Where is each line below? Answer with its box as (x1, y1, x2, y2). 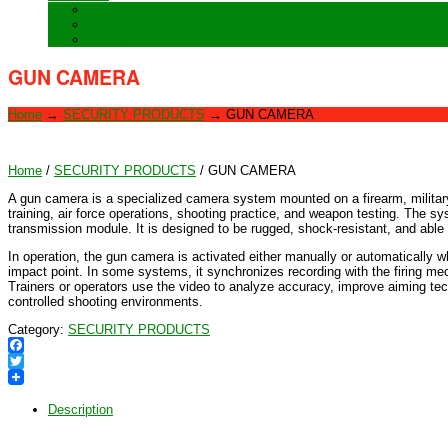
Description (48, 402, 113, 418)
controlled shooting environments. (8, 294, 203, 310)
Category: (8, 322, 68, 338)
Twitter (8, 369, 46, 385)
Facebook (8, 353, 65, 369)
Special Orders (88, 17, 169, 32)
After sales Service (88, 32, 189, 47)
